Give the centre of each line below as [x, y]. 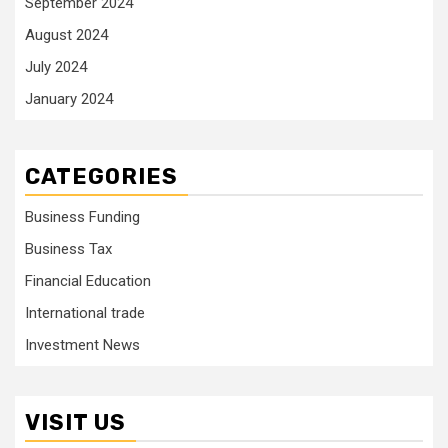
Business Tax [68, 249]
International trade [85, 313]
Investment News [82, 345]
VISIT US [75, 422]
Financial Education [88, 281]
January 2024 [69, 99]
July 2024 [56, 67]
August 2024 [66, 35]
